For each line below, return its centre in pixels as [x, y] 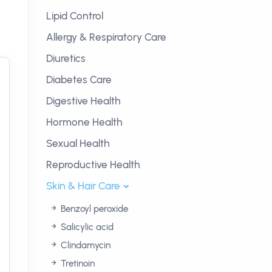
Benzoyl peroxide [93, 209]
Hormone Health [84, 122]
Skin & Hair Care [83, 186]
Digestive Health [83, 101]
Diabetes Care [79, 80]
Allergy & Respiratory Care [106, 37]
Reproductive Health [93, 165]
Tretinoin [76, 263]
